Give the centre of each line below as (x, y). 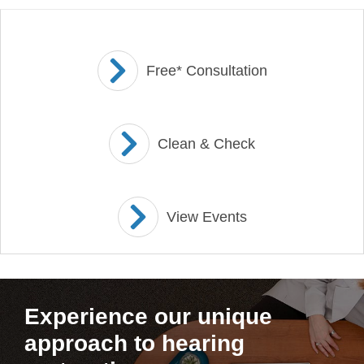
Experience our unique (148, 316)
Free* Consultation (206, 71)
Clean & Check (206, 144)
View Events (206, 217)
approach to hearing (134, 343)
